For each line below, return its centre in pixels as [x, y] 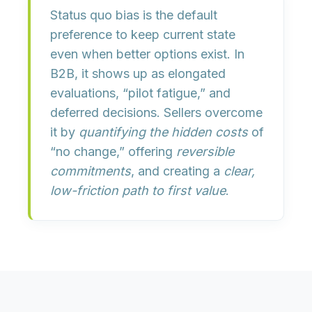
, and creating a [177, 171]
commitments [91, 171]
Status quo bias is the [114, 15]
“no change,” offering [113, 151]
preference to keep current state [143, 34]
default [197, 15]
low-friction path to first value [138, 190]
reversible [205, 151]
